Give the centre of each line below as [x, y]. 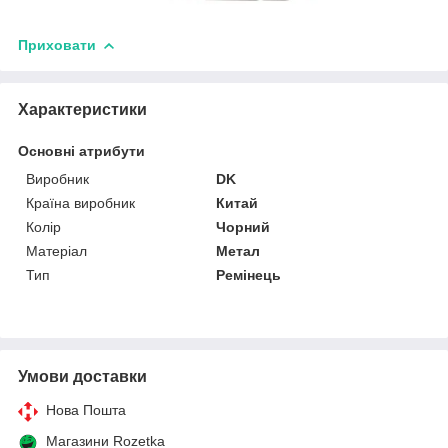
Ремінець [249, 274]
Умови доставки [82, 376]
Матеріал [56, 250]
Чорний [243, 226]
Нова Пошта [86, 409]
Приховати [57, 44]
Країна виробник [80, 202]
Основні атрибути [81, 150]
